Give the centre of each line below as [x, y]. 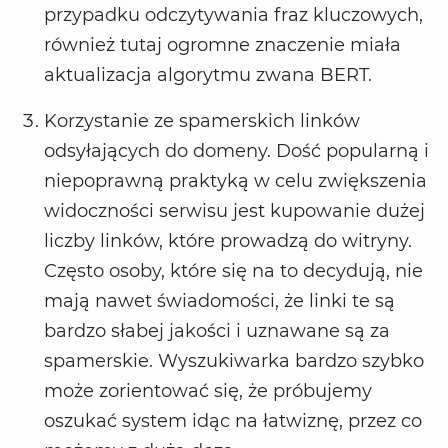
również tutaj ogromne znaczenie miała [222, 45]
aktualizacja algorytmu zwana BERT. [210, 75]
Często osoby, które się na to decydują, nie [233, 271]
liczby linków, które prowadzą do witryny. [228, 241]
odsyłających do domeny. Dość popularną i [236, 151]
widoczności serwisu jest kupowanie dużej [234, 211]
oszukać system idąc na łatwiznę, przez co [233, 421]
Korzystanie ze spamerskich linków [202, 121]
